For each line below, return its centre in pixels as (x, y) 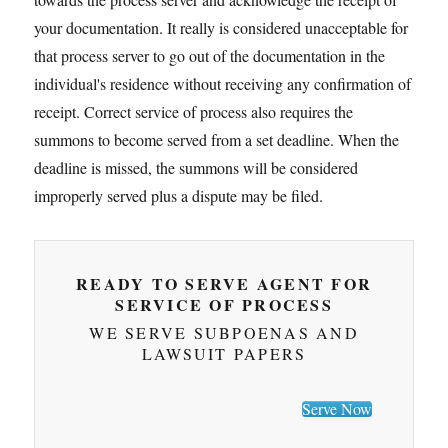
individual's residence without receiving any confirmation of (223, 84)
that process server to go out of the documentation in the (210, 56)
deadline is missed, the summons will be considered (196, 168)
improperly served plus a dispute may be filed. (179, 196)
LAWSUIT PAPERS (224, 353)
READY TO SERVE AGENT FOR (224, 284)
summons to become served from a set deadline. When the (217, 140)
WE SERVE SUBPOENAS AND (224, 332)
